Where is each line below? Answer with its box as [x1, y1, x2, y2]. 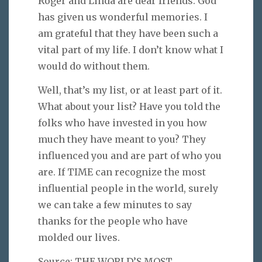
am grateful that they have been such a [38, 27, 218, 40]
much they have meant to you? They [38, 133, 206, 145]
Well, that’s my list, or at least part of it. [38, 84, 222, 96]
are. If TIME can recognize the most [38, 166, 206, 178]
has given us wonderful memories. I [38, 11, 208, 23]
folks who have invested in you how [38, 116, 207, 129]
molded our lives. [38, 231, 120, 243]
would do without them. [38, 60, 150, 73]
